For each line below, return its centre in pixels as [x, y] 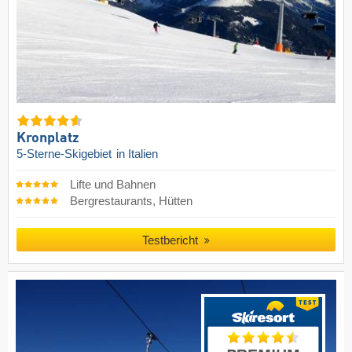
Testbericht [172, 240]
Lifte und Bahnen [112, 184]
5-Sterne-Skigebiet [66, 154]
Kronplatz [48, 138]
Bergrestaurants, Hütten [131, 201]
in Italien [137, 154]
